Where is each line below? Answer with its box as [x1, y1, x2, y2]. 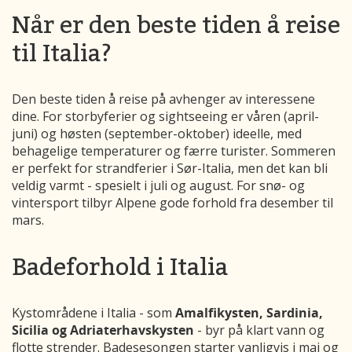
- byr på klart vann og [194, 321, 324, 339]
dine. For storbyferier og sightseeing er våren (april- [12, 108, 319, 126]
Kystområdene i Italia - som [12, 304, 175, 322]
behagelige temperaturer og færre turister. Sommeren [12, 142, 335, 160]
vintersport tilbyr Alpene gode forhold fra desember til [12, 194, 333, 212]
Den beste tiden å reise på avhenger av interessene [12, 90, 315, 108]
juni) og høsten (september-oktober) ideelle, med [12, 125, 302, 143]
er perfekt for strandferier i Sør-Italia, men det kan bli [12, 159, 328, 178]
